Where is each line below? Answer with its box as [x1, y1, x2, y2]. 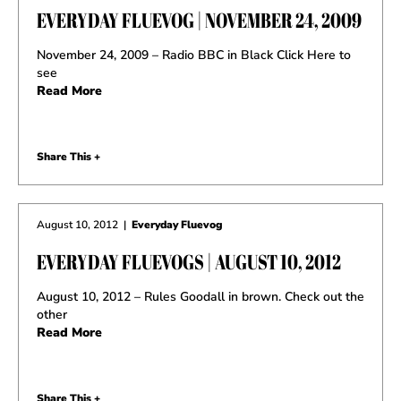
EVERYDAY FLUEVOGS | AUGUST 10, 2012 [37, 247, 341, 276]
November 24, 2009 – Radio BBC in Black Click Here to [37, 47, 351, 64]
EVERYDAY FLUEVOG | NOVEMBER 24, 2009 [37, 5, 362, 34]
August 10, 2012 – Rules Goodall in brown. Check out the [37, 288, 364, 305]
